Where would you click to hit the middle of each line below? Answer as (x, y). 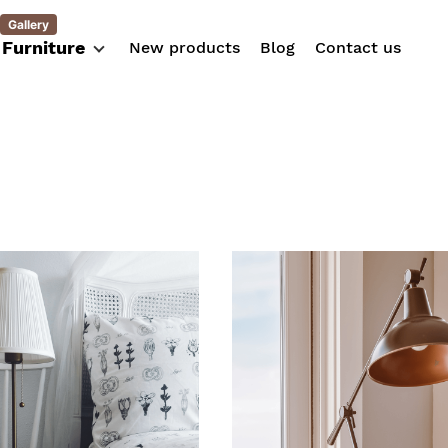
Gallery (28, 24)
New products (184, 47)
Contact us (357, 47)
